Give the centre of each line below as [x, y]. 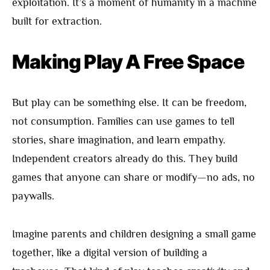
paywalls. [33, 196]
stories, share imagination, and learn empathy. [119, 140]
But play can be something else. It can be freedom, [129, 103]
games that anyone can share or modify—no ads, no [133, 177]
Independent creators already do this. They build [125, 159]
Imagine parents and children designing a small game [134, 234]
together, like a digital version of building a [110, 253]
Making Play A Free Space [128, 62]
